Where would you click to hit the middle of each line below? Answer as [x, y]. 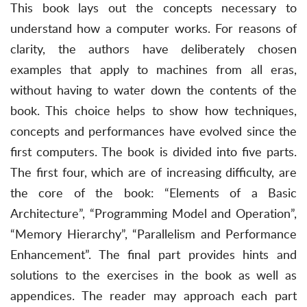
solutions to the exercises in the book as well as [153, 275]
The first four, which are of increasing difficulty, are [153, 172]
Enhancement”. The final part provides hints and [153, 255]
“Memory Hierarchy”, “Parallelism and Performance [153, 234]
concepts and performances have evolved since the [153, 131]
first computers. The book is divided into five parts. [153, 152]
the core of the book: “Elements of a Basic [153, 193]
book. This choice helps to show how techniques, [153, 111]
